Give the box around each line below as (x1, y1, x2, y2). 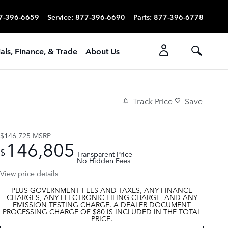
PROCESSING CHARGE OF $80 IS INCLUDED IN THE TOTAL (3, 206, 201, 216)
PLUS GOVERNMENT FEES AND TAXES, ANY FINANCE (11, 184, 192, 195)
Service (47, 11, 71, 22)
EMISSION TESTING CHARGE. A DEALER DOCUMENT (13, 198, 191, 209)
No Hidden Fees (77, 155, 130, 165)
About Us (85, 45, 120, 56)
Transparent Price (77, 148, 132, 159)
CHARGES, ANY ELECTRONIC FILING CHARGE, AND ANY (6, 191, 197, 202)
